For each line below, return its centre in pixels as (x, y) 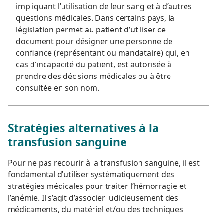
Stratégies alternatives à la (83, 128)
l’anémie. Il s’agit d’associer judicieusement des (93, 197)
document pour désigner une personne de (94, 41)
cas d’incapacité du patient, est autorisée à (94, 64)
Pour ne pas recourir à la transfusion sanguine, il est (104, 163)
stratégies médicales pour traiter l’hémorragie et (97, 186)
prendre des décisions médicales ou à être (93, 76)
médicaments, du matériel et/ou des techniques (95, 209)
